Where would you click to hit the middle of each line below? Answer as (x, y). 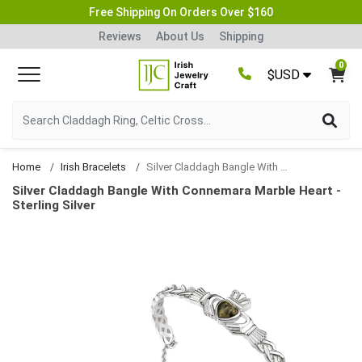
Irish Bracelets (93, 166)
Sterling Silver (54, 205)
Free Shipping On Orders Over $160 (181, 12)
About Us (180, 36)
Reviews (120, 36)
